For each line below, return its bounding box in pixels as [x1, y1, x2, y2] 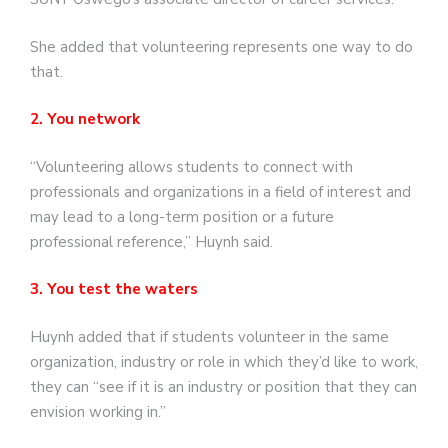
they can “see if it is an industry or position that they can [30, 376, 417, 397]
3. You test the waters [30, 279, 198, 300]
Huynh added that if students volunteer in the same [30, 326, 389, 347]
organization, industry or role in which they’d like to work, [30, 351, 418, 372]
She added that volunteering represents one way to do [30, 36, 413, 57]
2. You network [30, 109, 140, 130]
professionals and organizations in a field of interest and [30, 181, 411, 202]
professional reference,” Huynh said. [30, 231, 273, 252]
